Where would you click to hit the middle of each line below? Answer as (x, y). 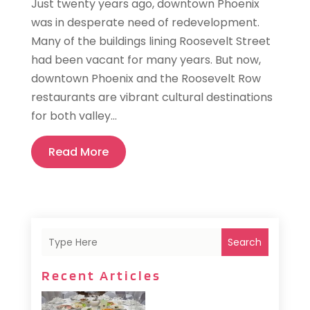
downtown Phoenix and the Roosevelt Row (146, 79)
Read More (78, 152)
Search (245, 243)
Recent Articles (101, 276)
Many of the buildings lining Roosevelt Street (151, 42)
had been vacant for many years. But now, (146, 60)
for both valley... (74, 116)
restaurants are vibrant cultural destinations (152, 98)
